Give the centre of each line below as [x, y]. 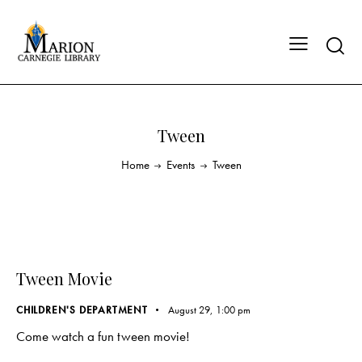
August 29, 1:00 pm [209, 310]
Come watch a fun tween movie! [103, 337]
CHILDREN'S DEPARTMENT [82, 310]
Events [181, 164]
